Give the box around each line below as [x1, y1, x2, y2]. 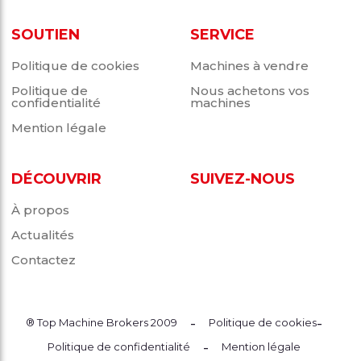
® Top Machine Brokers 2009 [25, 316, 177, 330]
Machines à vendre [189, 57, 309, 73]
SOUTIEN [11, 25, 81, 44]
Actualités [11, 226, 75, 243]
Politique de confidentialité [47, 340, 190, 354]
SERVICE [189, 25, 255, 44]
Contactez [11, 251, 77, 268]
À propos [11, 201, 70, 218]
